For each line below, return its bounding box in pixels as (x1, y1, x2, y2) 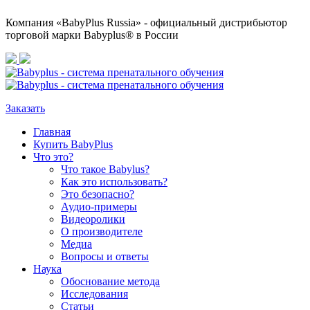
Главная (33, 126, 71, 138)
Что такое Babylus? (61, 163, 149, 175)
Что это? (33, 151, 73, 163)
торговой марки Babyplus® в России (6, 29, 179, 41)
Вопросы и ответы (61, 250, 149, 262)
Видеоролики (61, 213, 125, 225)
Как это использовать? (61, 176, 167, 188)
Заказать (6, 102, 45, 114)
